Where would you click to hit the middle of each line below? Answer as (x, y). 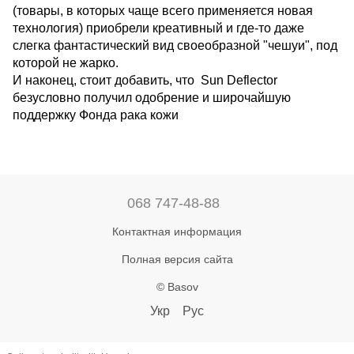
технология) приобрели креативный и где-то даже (158, 28)
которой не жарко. (67, 63)
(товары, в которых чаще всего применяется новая (163, 11)
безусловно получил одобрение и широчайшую (152, 98)
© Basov (177, 287)
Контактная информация (177, 232)
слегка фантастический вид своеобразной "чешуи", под (175, 45)
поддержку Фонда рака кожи (96, 115)
